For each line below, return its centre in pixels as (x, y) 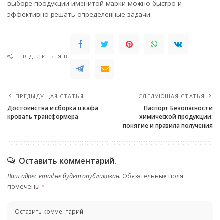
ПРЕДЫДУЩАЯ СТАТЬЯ (50, 96)
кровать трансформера (43, 116)
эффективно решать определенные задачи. (80, 14)
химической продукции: (176, 116)
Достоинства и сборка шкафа (53, 108)
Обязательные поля (153, 176)
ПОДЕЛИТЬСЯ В (44, 56)
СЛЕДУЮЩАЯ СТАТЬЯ (172, 96)
